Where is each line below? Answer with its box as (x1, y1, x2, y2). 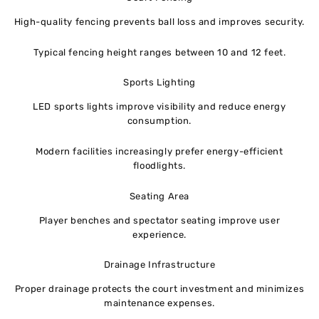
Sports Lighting (123, 77, 196, 88)
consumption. (127, 115, 192, 127)
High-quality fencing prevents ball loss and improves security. (14, 16, 305, 27)
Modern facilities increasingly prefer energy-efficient (36, 145, 283, 157)
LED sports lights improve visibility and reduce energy (33, 101, 286, 113)
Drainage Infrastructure (103, 259, 216, 271)
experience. (132, 229, 187, 240)
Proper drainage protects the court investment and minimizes (14, 283, 305, 295)
